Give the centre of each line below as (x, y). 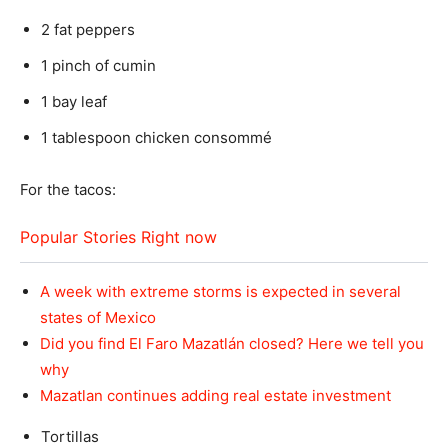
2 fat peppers (88, 30)
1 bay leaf (74, 102)
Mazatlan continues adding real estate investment (215, 396)
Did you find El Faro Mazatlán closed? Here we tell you (232, 344)
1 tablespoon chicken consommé (156, 138)
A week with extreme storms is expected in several (220, 292)
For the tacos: (68, 190)
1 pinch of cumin (98, 66)
